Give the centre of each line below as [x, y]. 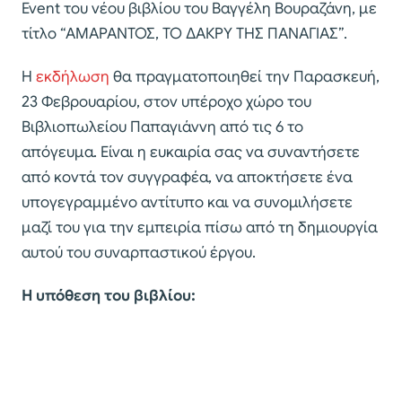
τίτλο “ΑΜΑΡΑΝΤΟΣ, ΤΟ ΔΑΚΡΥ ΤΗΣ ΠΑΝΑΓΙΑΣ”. [184, 34]
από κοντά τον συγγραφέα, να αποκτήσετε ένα [187, 178]
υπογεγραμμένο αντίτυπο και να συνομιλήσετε [187, 203]
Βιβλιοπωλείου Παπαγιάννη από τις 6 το [162, 127]
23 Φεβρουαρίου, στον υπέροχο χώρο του [166, 102]
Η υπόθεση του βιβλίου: [109, 296]
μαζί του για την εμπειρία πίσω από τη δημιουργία [200, 228]
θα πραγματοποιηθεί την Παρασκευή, [246, 77]
